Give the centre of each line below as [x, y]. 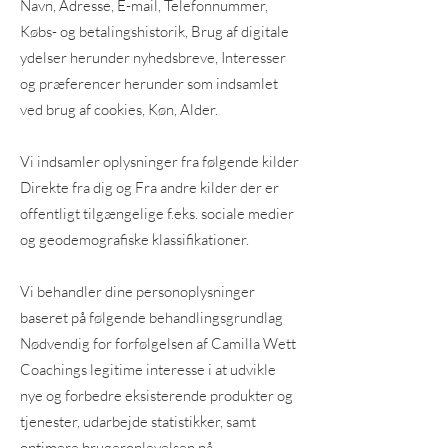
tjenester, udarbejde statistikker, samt [138, 421]
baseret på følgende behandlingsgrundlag [151, 317]
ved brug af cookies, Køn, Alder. [119, 109]
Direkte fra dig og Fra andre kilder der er [149, 187]
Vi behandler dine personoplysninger [137, 291]
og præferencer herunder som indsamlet [149, 83]
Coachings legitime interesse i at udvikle [148, 369]
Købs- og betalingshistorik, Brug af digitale [154, 31]
